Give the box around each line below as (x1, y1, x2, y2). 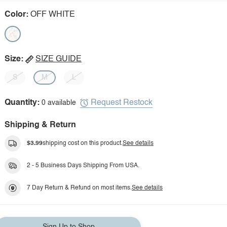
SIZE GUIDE (35, 55, 82, 63)
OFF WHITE (30, 11, 75, 19)
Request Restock (91, 98, 153, 107)
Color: (5, 11, 28, 19)
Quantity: (5, 99, 40, 107)
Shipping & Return (5, 121, 76, 129)
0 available (42, 99, 76, 106)
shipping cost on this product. (43, 140, 123, 146)
